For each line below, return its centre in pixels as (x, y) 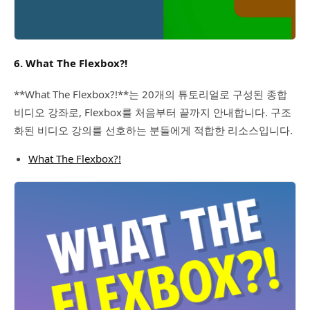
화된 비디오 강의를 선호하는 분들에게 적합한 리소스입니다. (153, 130)
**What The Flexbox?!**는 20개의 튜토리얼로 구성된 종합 (151, 94)
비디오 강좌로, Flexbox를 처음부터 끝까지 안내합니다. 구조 (153, 112)
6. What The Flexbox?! (71, 63)
